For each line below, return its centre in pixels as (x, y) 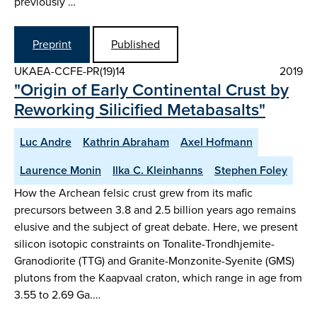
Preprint (52, 44)
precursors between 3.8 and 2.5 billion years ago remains (155, 209)
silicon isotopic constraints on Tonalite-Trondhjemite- (144, 243)
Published (136, 44)
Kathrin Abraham (126, 142)
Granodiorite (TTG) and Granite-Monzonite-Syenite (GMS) (154, 260)
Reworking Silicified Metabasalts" (140, 109)
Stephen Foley (251, 170)
